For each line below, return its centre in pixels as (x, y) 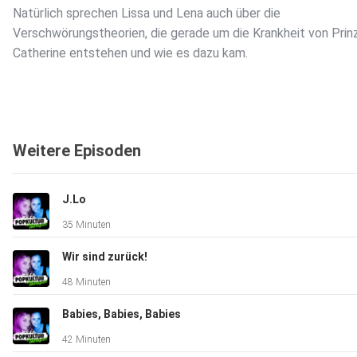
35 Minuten (86, 225)
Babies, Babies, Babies (122, 314)
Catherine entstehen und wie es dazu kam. (133, 53)
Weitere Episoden (77, 151)
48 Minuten (86, 282)
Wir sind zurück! (105, 257)
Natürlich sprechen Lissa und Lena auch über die (147, 14)
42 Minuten (86, 340)
